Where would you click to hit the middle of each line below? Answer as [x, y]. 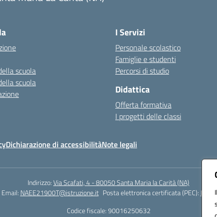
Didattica [132, 89]
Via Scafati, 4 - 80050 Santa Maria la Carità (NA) [121, 182]
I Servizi [130, 32]
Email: [11, 193]
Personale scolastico [148, 47]
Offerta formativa [143, 105]
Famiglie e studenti [146, 59]
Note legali [119, 144]
